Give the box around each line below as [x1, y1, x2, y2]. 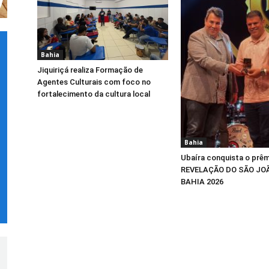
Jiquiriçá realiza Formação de [37, 65, 143, 74]
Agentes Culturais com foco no [37, 77, 151, 86]
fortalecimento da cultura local [37, 89, 150, 98]
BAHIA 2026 [181, 177, 223, 186]
